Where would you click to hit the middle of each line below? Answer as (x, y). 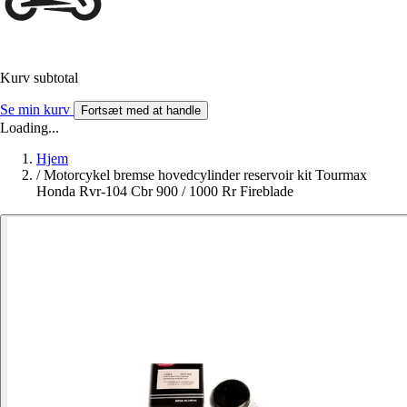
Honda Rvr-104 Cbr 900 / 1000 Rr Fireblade (165, 192)
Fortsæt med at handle (141, 111)
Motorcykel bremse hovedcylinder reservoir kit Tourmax (205, 175)
